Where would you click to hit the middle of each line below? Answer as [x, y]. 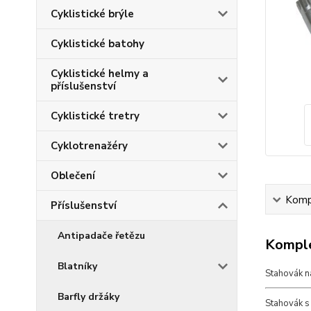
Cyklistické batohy [98, 44]
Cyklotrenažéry [89, 146]
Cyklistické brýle [92, 14]
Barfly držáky [89, 297]
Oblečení [73, 176]
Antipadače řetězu [101, 236]
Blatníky [77, 266]
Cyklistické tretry [95, 116]
